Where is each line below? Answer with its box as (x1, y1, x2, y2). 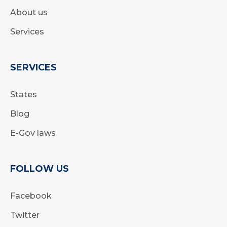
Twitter (10, 210, 40, 220)
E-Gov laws (10, 128, 56, 138)
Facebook (10, 191, 52, 201)
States (10, 90, 37, 100)
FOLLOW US (10, 163, 69, 175)
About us (10, 8, 48, 18)
